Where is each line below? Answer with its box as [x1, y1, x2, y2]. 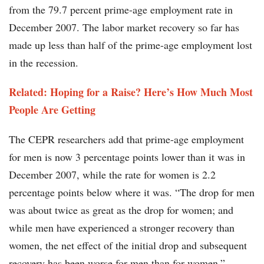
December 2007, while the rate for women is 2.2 [9, 167, 216, 182]
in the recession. [9, 55, 78, 70]
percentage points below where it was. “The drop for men [9, 185, 255, 200]
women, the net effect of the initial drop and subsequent [9, 238, 247, 253]
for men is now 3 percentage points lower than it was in [9, 150, 245, 164]
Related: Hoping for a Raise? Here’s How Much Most [9, 84, 253, 100]
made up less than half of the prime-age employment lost [9, 38, 252, 52]
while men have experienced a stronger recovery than [9, 220, 235, 235]
